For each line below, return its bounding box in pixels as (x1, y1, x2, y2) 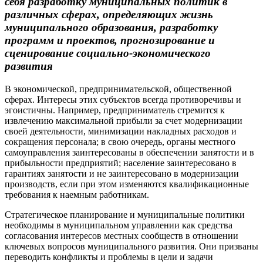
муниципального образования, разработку (5, 21, 218, 34)
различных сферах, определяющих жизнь (5, 8, 213, 21)
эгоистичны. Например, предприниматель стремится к (5, 104, 225, 115)
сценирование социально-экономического (5, 47, 211, 60)
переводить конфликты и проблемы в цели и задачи (5, 251, 213, 262)
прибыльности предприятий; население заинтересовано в (5, 157, 237, 168)
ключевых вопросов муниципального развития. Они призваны (5, 241, 258, 251)
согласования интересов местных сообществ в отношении (5, 230, 238, 241)
